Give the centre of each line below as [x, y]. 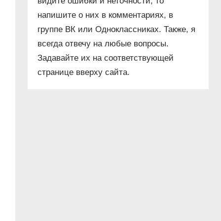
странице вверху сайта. [84, 73]
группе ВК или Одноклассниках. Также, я [117, 30]
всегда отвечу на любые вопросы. [103, 44]
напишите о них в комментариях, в [106, 15]
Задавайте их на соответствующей [106, 58]
